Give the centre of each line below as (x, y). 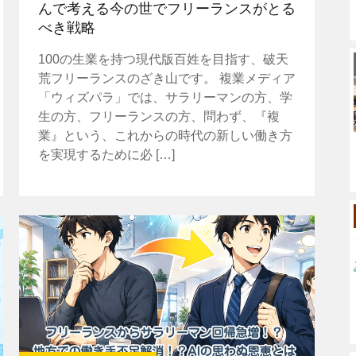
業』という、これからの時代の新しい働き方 (165, 135)
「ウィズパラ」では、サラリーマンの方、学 (165, 97)
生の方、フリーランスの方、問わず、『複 (159, 116)
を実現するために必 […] (106, 154)
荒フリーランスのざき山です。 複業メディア (166, 78)
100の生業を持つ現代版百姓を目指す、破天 (163, 59)
